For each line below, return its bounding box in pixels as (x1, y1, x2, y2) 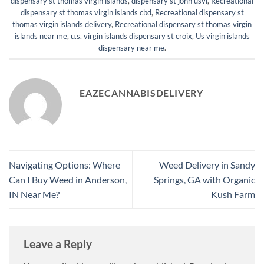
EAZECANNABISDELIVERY (80, 87, 203, 98)
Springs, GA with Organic (154, 173, 255, 185)
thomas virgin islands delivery (12, 19, 111, 29)
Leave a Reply (24, 236, 94, 250)
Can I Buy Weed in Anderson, (9, 173, 127, 185)
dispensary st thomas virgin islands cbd (20, 7, 151, 17)
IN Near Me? (9, 188, 60, 200)
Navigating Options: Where (9, 159, 120, 170)
